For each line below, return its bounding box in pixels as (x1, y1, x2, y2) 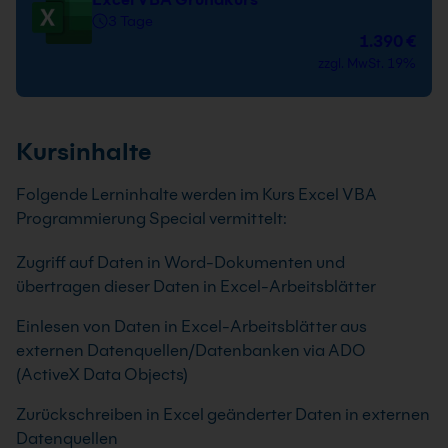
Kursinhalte (16, 137, 151, 166)
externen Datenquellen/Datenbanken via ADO (16, 341, 366, 360)
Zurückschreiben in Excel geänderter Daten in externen (16, 405, 430, 424)
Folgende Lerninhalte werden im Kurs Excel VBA (16, 185, 377, 204)
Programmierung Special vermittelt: (16, 209, 287, 228)
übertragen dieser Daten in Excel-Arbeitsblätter (16, 277, 376, 296)
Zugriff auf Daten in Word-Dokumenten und (16, 253, 345, 272)
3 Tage (108, 13, 153, 29)
